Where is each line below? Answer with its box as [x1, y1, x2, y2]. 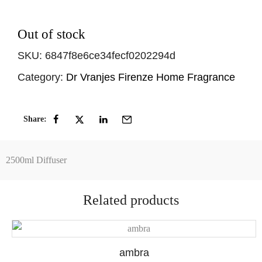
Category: [18, 71, 63, 83]
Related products [83, 192, 179, 208]
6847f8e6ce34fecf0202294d [45, 50, 175, 61]
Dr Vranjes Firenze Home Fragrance [66, 71, 235, 83]
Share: [23, 114, 47, 123]
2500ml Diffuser [6, 154, 67, 165]
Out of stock [18, 27, 85, 42]
